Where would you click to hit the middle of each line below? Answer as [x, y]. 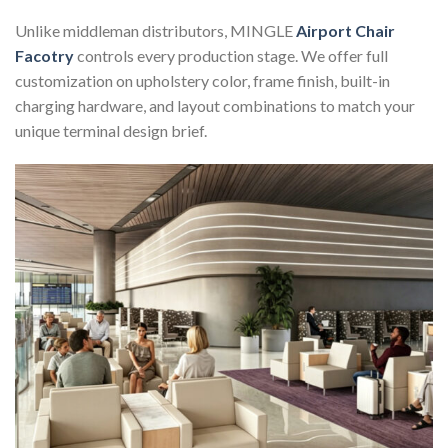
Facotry [46, 55]
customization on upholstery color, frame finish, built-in [202, 80]
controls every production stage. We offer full [232, 55]
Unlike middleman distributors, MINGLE [154, 30]
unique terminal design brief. [111, 130]
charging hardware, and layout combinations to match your [215, 105]
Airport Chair [345, 30]
